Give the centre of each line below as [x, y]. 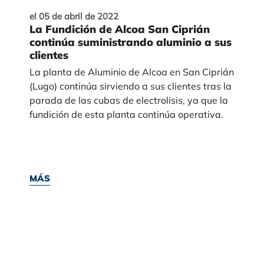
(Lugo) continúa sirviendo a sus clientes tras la [130, 86]
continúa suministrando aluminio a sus [130, 42]
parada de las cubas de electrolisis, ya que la [128, 100]
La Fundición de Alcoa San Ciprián [119, 29]
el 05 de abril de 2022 [74, 16]
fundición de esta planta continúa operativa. [126, 114]
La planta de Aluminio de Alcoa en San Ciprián [131, 72]
